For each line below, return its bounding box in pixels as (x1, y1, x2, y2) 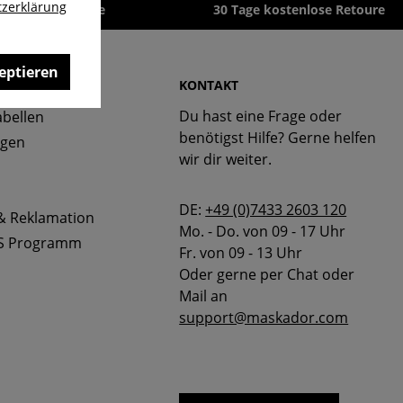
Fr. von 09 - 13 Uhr (179, 243, 303, 264)
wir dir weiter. (179, 149, 273, 170)
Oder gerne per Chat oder (179, 264, 355, 285)
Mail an (179, 286, 228, 307)
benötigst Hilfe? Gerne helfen (179, 128, 377, 148)
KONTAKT (179, 76, 239, 94)
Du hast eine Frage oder (179, 106, 343, 127)
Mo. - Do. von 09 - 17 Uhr (179, 221, 346, 242)
